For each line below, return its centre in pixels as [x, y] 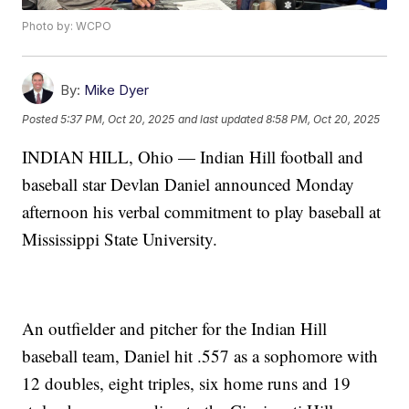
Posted [42, 119]
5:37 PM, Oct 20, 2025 [118, 119]
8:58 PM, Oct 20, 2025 [323, 119]
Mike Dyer [117, 90]
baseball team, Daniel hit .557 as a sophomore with [200, 356]
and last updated [221, 119]
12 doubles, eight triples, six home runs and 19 [187, 383]
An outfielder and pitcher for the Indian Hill [175, 329]
